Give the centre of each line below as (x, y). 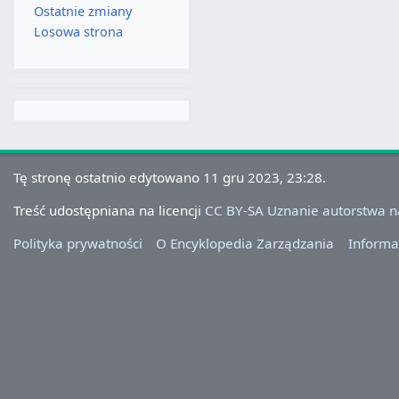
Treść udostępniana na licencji (110, 210)
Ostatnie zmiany (82, 12)
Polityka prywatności (78, 244)
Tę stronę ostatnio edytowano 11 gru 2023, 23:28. (170, 177)
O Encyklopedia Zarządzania (245, 244)
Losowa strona (78, 32)
